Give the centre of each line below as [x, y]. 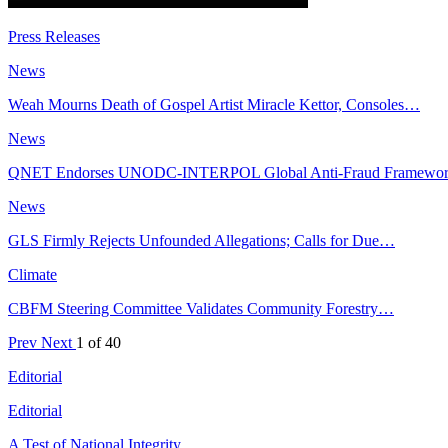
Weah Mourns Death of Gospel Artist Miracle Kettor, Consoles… [214, 104]
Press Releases [54, 36]
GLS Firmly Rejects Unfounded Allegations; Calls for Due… [201, 240]
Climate [32, 274]
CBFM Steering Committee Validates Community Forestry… [201, 308]
